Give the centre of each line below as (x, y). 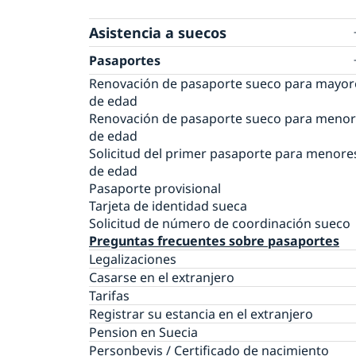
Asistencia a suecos (158, 32)
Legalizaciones (133, 259)
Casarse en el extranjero (162, 278)
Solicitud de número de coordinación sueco (220, 224)
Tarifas (109, 296)
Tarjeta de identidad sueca (168, 206)
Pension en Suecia (143, 333)
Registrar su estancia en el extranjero (201, 314)
